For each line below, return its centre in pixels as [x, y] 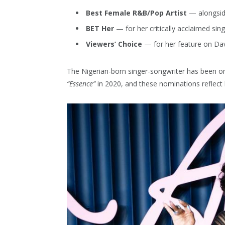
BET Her [100, 28]
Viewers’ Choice [114, 44]
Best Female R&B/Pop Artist [136, 13]
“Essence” [81, 84]
